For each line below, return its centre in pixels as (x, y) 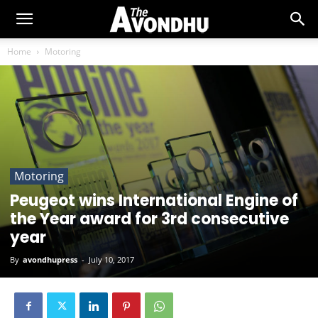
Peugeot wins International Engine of (154, 200)
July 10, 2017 (111, 259)
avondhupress (50, 259)
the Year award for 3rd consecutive (149, 219)
